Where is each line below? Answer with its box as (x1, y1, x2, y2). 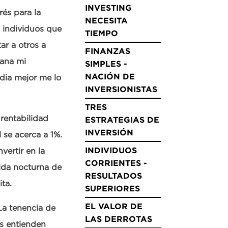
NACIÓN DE (85, 72, 135, 81)
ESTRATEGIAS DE (85, 115, 159, 124)
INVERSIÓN (85, 128, 133, 137)
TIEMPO (85, 28, 118, 38)
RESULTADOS (85, 171, 142, 180)
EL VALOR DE (85, 202, 142, 211)
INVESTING (85, 3, 132, 12)
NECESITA (85, 16, 128, 25)
